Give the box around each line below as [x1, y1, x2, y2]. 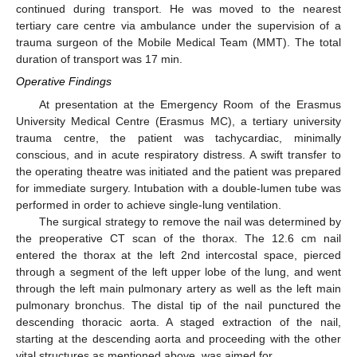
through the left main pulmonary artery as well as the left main [16, 281, 341, 295]
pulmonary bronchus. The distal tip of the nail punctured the [16, 298, 341, 312]
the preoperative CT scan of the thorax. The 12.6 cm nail [16, 231, 341, 245]
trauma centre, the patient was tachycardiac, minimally [16, 131, 341, 144]
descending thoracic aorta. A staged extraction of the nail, [16, 315, 341, 328]
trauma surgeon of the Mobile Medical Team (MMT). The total [16, 36, 341, 49]
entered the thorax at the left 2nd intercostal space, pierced [16, 248, 341, 261]
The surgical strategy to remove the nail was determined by [38, 214, 341, 228]
